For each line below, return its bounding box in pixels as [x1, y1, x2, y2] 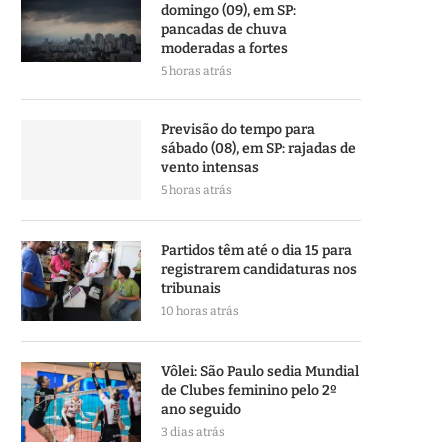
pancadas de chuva [161, 21, 287, 38]
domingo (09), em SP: [161, 2, 296, 19]
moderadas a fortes [161, 40, 288, 57]
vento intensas [161, 159, 259, 176]
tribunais [161, 280, 221, 297]
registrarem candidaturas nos [161, 261, 357, 278]
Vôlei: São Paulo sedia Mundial [161, 363, 359, 380]
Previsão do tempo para [161, 121, 315, 138]
